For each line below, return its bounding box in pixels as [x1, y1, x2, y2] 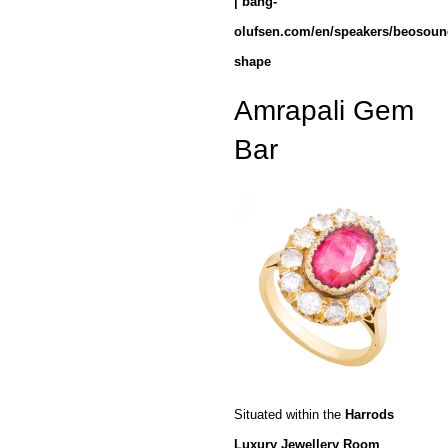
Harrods [345, 407, 394, 423]
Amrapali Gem [234, 95, 414, 127]
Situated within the [234, 407, 345, 423]
